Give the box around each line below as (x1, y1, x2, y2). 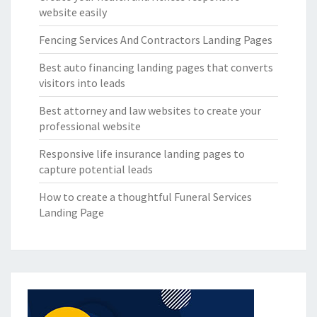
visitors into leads (39, 76, 125, 91)
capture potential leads (39, 162, 153, 177)
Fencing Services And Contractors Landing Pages (39, 33, 272, 47)
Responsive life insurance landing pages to (39, 146, 245, 161)
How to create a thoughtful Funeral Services (39, 190, 252, 204)
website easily (39, 5, 107, 20)
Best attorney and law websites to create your (39, 103, 261, 118)
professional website (39, 119, 141, 134)
